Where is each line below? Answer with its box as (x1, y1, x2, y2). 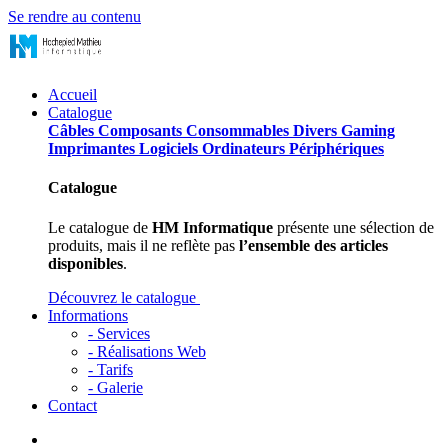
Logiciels (139, 140, 198, 157)
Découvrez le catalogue (48, 288, 200, 306)
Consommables (186, 122, 289, 139)
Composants (98, 122, 182, 139)
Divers (293, 122, 337, 139)
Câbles (48, 122, 94, 139)
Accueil (48, 86, 97, 103)
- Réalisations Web (88, 342, 206, 360)
